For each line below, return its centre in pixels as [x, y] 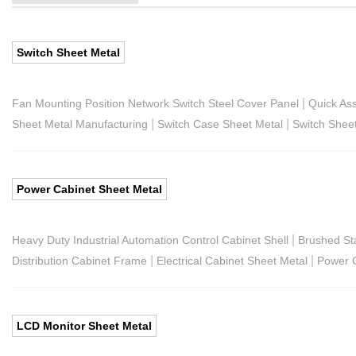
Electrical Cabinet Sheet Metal [232, 260]
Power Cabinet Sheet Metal [89, 189]
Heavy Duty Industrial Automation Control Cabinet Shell [150, 240]
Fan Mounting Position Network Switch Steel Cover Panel [155, 103]
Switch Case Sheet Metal [220, 124]
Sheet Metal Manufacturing [80, 124]
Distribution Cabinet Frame [79, 260]
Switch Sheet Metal [68, 52]
